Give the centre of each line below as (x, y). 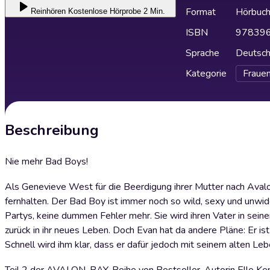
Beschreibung (52, 130)
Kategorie (206, 74)
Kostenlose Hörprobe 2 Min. (116, 11)
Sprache (202, 53)
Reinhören (48, 11)
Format (201, 12)
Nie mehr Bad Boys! (46, 162)
